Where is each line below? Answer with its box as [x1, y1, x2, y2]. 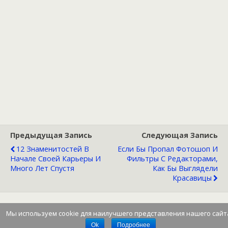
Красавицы [173, 173, 212, 183]
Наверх [105, 217, 129, 226]
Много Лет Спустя [10, 163, 74, 173]
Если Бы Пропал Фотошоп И [118, 144, 218, 154]
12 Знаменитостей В [16, 144, 89, 154]
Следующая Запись [141, 130, 218, 140]
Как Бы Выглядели [153, 163, 218, 173]
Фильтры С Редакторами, [127, 154, 218, 163]
